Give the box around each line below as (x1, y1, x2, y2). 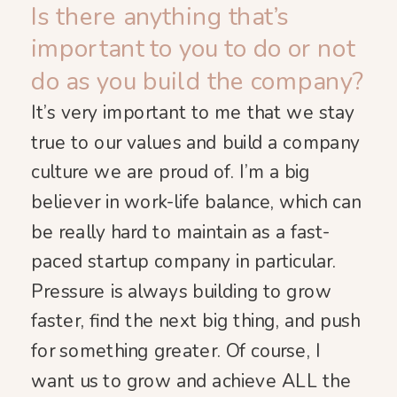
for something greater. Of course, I (31, 339, 321, 364)
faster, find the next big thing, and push (31, 308, 360, 334)
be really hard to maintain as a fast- (31, 219, 331, 245)
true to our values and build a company (31, 129, 360, 155)
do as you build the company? (31, 64, 364, 98)
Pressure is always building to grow (31, 278, 331, 304)
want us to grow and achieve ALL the (31, 368, 352, 393)
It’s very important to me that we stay (31, 100, 355, 126)
